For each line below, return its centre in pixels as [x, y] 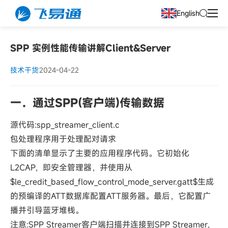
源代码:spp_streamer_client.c [65, 124]
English [188, 13]
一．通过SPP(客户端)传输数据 [87, 102]
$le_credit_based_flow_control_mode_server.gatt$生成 [112, 181]
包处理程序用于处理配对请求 [63, 139]
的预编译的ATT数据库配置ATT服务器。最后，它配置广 [110, 196]
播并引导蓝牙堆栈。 [47, 210]
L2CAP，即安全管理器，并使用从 [71, 167]
